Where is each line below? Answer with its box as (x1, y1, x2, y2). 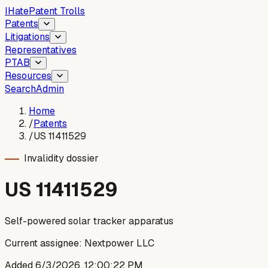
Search (5, 83, 36, 95)
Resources (5, 69, 51, 82)
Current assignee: (5, 236, 82, 249)
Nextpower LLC (84, 236, 154, 249)
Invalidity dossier (24, 152, 99, 165)
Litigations (5, 31, 50, 43)
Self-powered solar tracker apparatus (5, 214, 173, 227)
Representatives (5, 44, 77, 56)
